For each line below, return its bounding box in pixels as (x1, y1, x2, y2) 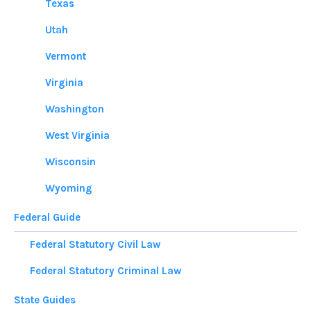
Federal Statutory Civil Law (29, 238, 160, 251)
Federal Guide (14, 211, 81, 224)
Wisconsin (45, 155, 96, 169)
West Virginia (45, 129, 110, 142)
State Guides (14, 293, 76, 306)
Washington (45, 103, 104, 116)
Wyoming (45, 182, 92, 195)
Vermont (45, 50, 86, 63)
